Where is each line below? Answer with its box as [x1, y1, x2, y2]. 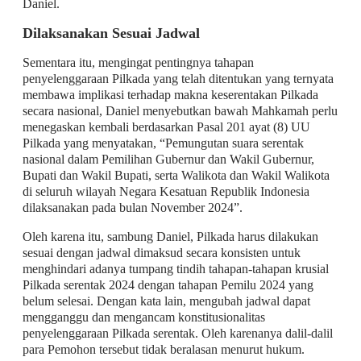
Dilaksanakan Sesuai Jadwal [22, 24, 200, 41]
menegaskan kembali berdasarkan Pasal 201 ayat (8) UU [22, 119, 310, 134]
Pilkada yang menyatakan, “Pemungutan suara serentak [22, 135, 304, 150]
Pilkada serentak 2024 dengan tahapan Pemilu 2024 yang [22, 277, 313, 292]
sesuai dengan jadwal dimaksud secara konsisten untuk [22, 245, 301, 259]
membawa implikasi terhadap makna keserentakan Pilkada [22, 87, 318, 102]
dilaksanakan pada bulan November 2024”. [22, 200, 243, 214]
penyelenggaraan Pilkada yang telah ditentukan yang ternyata [22, 71, 334, 85]
